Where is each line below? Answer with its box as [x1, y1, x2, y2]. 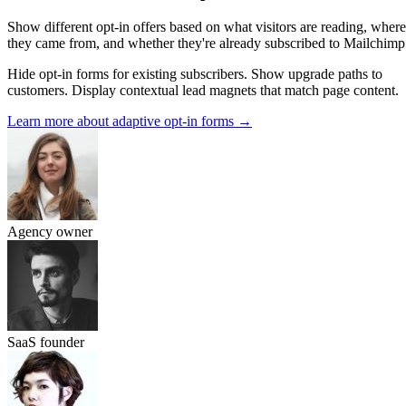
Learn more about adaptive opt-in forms [7, 112, 237, 129]
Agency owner [7, 223, 92, 239]
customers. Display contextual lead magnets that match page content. [7, 82, 399, 98]
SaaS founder [7, 333, 84, 350]
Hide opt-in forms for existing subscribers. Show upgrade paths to [7, 65, 382, 82]
